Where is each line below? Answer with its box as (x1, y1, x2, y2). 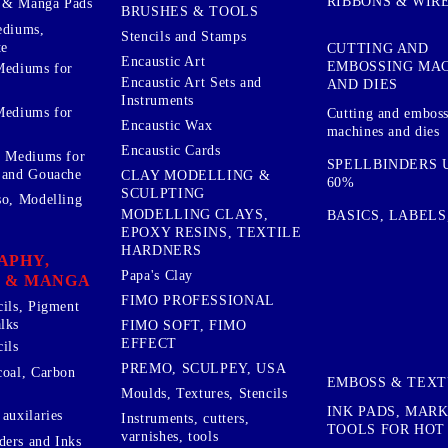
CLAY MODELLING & (121, 167, 271, 183)
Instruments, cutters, (121, 410, 250, 426)
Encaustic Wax (121, 117, 213, 133)
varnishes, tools (121, 428, 219, 444)
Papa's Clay (121, 267, 194, 283)
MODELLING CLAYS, (121, 206, 269, 222)
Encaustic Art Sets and (121, 74, 263, 90)
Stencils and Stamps (121, 28, 247, 44)
